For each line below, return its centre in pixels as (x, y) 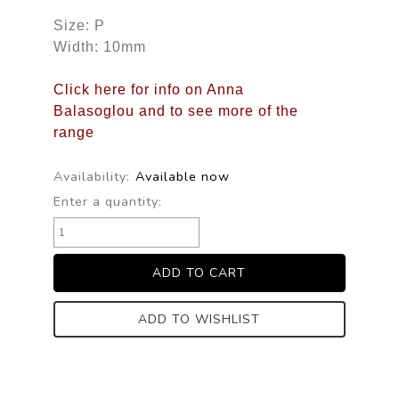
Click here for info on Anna (148, 89)
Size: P (79, 25)
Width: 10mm (99, 46)
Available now (182, 176)
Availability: (91, 176)
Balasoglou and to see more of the (175, 110)
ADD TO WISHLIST (199, 319)
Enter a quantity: (107, 201)
